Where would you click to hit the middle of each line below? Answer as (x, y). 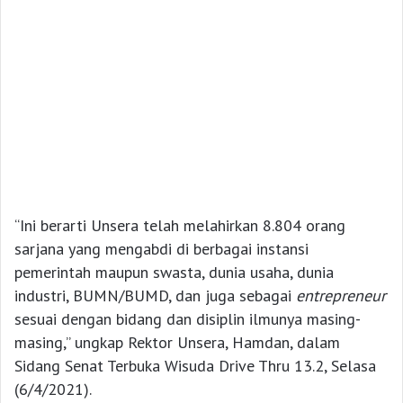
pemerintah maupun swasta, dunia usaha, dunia (174, 272)
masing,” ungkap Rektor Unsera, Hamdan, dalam (177, 342)
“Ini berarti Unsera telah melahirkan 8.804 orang (180, 225)
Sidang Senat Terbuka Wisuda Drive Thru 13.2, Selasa (195, 365)
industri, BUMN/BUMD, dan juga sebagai (155, 295)
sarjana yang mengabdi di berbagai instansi (161, 248)
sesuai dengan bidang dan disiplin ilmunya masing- (188, 318)
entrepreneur (341, 295)
